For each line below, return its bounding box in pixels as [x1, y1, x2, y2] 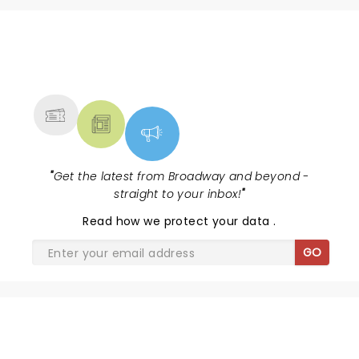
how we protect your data [115, 213, 274, 229]
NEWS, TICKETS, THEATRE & [50, 49, 296, 75]
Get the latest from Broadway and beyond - [53, 168, 309, 184]
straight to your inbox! [114, 186, 242, 202]
